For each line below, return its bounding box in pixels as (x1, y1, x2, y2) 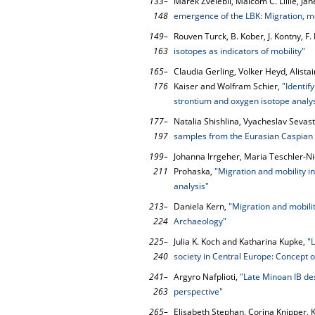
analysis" (174, 180, 209, 192)
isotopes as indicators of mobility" (174, 45, 305, 57)
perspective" (174, 285, 223, 297)
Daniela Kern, (174, 200, 229, 212)
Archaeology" (174, 215, 226, 227)
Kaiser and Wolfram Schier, (174, 80, 282, 92)
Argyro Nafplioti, (174, 271, 240, 283)
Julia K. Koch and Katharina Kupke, (174, 236, 307, 247)
